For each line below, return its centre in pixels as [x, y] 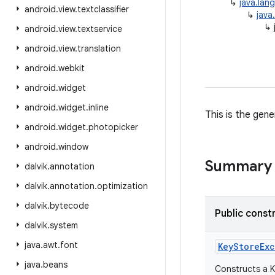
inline [99, 107]
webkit [72, 68]
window [73, 147]
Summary [238, 166]
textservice [100, 29]
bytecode [69, 206]
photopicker [113, 127]
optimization [122, 186]
